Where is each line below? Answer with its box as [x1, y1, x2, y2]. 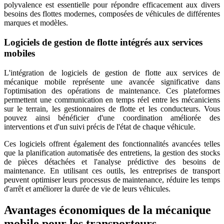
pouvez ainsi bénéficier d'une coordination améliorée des [4, 113, 220, 122]
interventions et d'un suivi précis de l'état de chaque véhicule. [4, 122, 195, 131]
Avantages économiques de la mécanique [4, 203, 211, 216]
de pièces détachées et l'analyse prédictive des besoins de [4, 157, 220, 166]
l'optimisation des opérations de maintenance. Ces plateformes [4, 86, 220, 95]
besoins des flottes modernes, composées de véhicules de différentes [4, 9, 220, 18]
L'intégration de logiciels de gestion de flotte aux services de [4, 68, 220, 77]
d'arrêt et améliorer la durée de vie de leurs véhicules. [4, 184, 170, 193]
